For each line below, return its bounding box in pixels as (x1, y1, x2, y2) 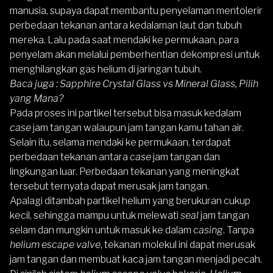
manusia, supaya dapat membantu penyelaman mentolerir (10, 5, 263, 16)
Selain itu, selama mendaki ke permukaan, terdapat (10, 136, 231, 148)
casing (193, 224, 223, 236)
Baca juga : (10, 78, 60, 90)
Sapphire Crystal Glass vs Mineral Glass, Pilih (60, 78, 258, 90)
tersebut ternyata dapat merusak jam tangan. (10, 180, 211, 192)
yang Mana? (10, 93, 63, 104)
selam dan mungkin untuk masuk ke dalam (10, 224, 193, 236)
